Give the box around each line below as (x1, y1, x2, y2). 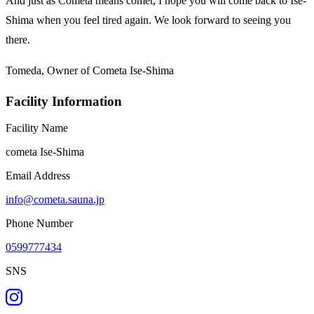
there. (6, 33, 30, 46)
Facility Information (6, 93, 122, 109)
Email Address (6, 170, 70, 182)
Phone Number (6, 217, 73, 230)
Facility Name (6, 122, 68, 135)
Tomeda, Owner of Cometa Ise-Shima (6, 64, 174, 76)
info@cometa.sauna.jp (6, 193, 104, 206)
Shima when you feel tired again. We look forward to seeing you (6, 13, 291, 26)
